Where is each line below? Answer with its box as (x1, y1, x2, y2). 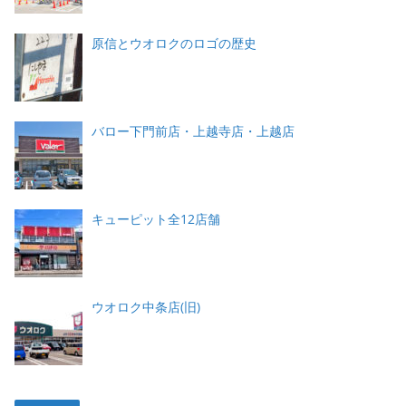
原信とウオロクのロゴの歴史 (92, 34, 256, 52)
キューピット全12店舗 (92, 209, 220, 227)
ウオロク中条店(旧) (92, 297, 200, 315)
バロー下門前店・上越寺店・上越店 (92, 121, 295, 140)
